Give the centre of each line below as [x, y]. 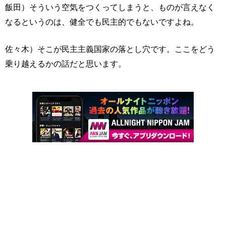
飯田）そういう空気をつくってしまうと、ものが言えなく [110, 7]
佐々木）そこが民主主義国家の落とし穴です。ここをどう [110, 49]
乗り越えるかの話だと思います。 [66, 64]
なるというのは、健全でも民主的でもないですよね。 [102, 22]
